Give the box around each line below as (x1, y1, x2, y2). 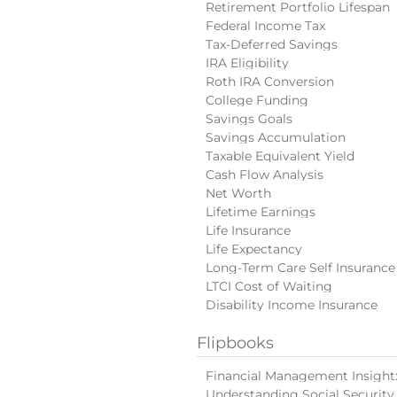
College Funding (206, 92, 308, 108)
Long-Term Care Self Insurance (206, 260, 395, 276)
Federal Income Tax (206, 18, 325, 34)
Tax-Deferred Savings (206, 36, 338, 52)
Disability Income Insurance (206, 297, 378, 313)
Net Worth (206, 185, 271, 201)
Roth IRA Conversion (206, 74, 334, 90)
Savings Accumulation (206, 129, 346, 145)
